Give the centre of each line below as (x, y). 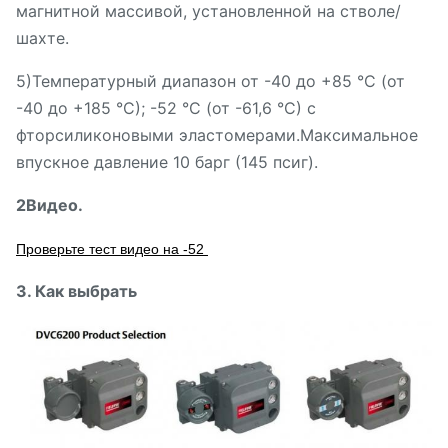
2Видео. (49, 205)
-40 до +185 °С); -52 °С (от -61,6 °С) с (166, 108)
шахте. (42, 38)
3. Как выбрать (76, 291)
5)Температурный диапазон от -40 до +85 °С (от (210, 81)
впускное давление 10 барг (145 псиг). (167, 162)
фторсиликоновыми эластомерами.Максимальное (217, 135)
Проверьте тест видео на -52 (110, 249)
